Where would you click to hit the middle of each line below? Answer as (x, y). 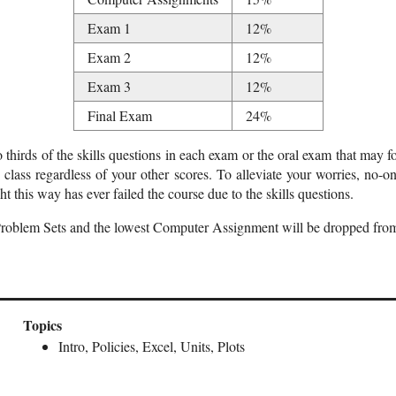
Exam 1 (109, 27)
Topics (42, 325)
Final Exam (119, 115)
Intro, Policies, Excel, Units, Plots (152, 346)
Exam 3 (109, 86)
